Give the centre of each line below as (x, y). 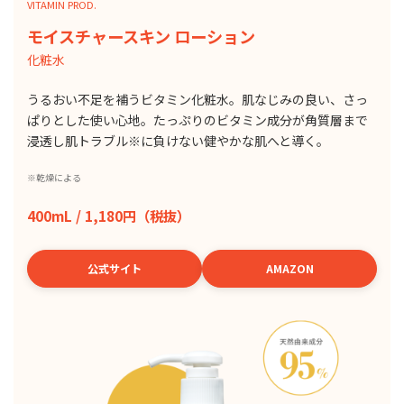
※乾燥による (54, 178)
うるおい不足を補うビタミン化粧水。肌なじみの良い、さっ (197, 99)
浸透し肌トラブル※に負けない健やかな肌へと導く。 (178, 141)
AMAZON (289, 268)
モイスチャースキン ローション (141, 36)
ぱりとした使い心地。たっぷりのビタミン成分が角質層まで (197, 120)
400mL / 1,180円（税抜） (109, 216)
